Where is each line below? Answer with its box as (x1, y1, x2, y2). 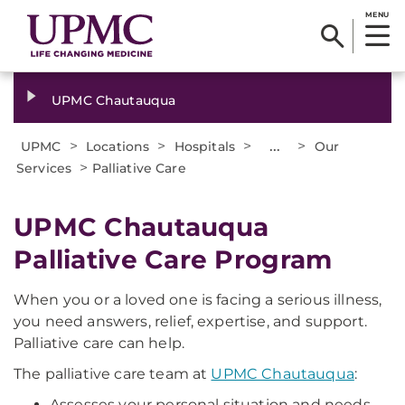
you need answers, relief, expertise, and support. (14, 313, 367, 330)
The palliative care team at (14, 365, 212, 382)
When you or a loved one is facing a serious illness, (14, 291, 382, 308)
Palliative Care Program (14, 244, 333, 275)
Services (16, 160, 72, 176)
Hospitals (174, 138, 236, 155)
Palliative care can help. (14, 334, 185, 352)
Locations (86, 138, 150, 155)
